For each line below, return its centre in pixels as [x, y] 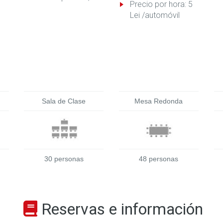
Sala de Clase [64, 101]
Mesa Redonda [159, 101]
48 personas [159, 159]
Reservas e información [122, 209]
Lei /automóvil [155, 15]
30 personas [64, 159]
